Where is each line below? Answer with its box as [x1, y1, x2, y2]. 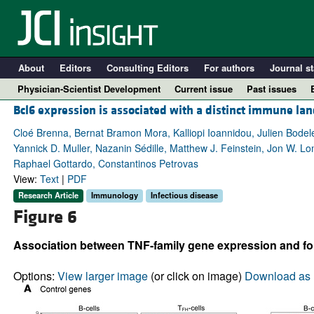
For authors [203, 61, 254, 74]
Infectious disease [150, 189, 218, 201]
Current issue [175, 82, 233, 95]
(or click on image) [147, 267, 245, 284]
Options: [13, 267, 57, 284]
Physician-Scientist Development [18, 82, 161, 95]
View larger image [57, 267, 148, 284]
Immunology [90, 189, 138, 201]
